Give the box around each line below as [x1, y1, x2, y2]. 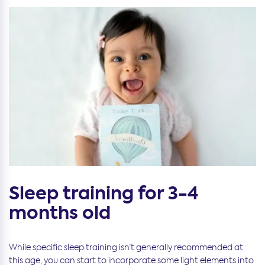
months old [9, 201, 111, 226]
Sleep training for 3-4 [9, 181, 198, 206]
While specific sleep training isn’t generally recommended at [9, 242, 243, 253]
